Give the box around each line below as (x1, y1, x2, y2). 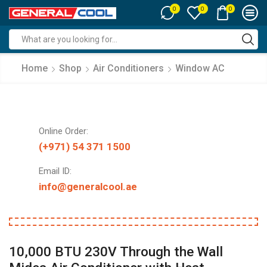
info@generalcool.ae (39, 181, 137, 193)
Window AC (175, 63, 225, 74)
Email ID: (39, 166, 72, 177)
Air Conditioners (93, 63, 164, 74)
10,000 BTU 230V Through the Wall (9, 244, 223, 260)
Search (135, 39, 163, 49)
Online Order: (39, 126, 88, 137)
